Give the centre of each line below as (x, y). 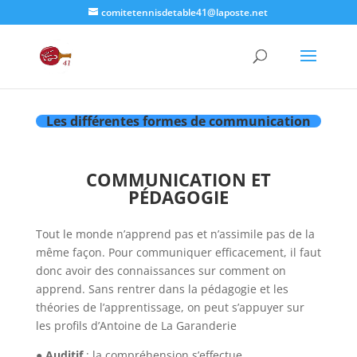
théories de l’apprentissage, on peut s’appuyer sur (170, 307)
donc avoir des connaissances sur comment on (161, 271)
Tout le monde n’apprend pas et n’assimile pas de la (175, 234)
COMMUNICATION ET (178, 179)
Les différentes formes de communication (178, 121)
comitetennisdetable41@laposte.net (185, 12)
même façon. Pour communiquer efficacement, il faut (178, 252)
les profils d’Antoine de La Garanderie (136, 326)
